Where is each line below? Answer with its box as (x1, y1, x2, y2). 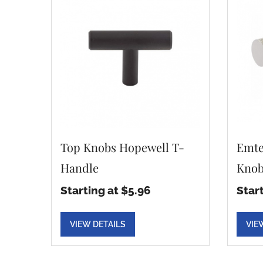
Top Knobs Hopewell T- (60, 139, 184, 155)
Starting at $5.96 (60, 184, 151, 197)
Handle (60, 160, 99, 176)
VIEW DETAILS (70, 220, 126, 229)
